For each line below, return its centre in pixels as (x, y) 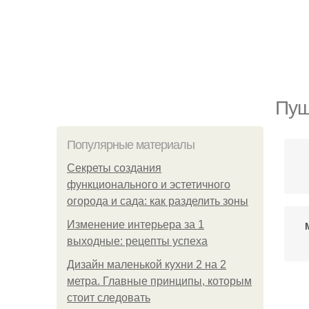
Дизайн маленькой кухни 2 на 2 (147, 265)
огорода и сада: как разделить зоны (158, 201)
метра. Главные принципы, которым (159, 281)
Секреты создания (114, 168)
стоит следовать (109, 298)
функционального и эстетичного (149, 185)
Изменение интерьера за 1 (136, 225)
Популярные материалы (131, 145)
